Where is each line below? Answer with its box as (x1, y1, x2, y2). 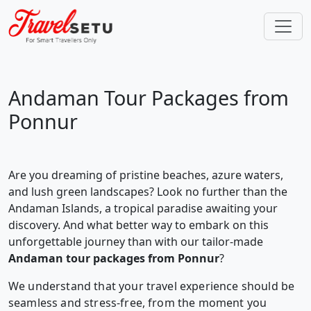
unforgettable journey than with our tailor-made (8, 234, 263, 249)
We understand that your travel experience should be (8, 278, 295, 294)
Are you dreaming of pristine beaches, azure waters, (8, 167, 283, 183)
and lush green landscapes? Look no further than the (8, 184, 287, 199)
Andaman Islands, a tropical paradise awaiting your (8, 201, 278, 216)
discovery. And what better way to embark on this (8, 217, 269, 233)
